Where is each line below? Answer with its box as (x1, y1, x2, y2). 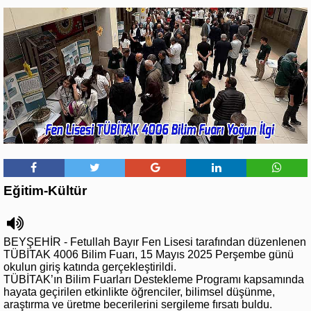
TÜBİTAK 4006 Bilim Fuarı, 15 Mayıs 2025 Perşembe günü (3, 248, 294, 260)
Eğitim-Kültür (3, 183, 87, 198)
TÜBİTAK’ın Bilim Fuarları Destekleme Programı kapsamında (3, 273, 304, 285)
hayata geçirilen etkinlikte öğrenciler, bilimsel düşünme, (3, 285, 275, 298)
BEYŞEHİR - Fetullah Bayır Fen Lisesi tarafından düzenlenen (3, 235, 306, 248)
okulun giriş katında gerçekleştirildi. (3, 260, 176, 273)
